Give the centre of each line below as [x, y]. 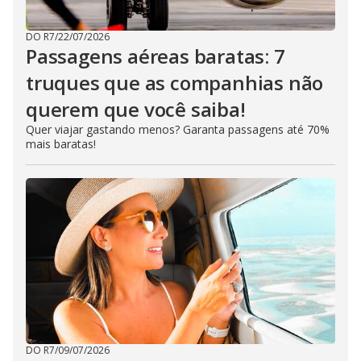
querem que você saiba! [136, 110]
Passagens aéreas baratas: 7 [156, 56]
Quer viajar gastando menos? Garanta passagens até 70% [178, 130]
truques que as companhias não [175, 83]
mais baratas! [61, 144]
